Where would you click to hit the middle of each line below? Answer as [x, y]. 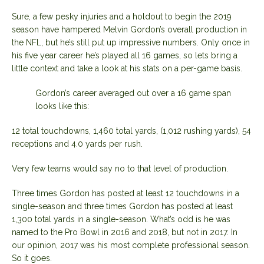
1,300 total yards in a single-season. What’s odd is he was [121, 219]
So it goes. [32, 258]
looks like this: [62, 106]
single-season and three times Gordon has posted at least [122, 206]
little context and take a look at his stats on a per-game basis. [127, 68]
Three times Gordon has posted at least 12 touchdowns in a [126, 193]
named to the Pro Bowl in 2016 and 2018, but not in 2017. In [125, 232]
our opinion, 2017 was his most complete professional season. [131, 245]
